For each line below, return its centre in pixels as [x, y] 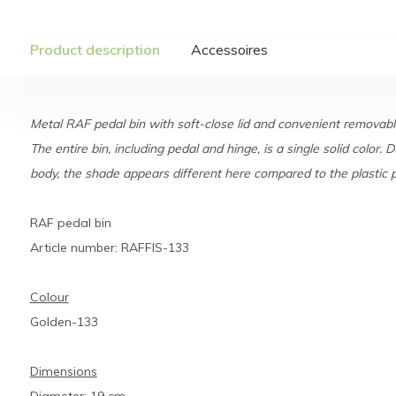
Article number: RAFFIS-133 [109, 247]
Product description [95, 49]
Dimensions [63, 371]
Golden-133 [64, 322]
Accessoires [229, 49]
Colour [49, 297]
